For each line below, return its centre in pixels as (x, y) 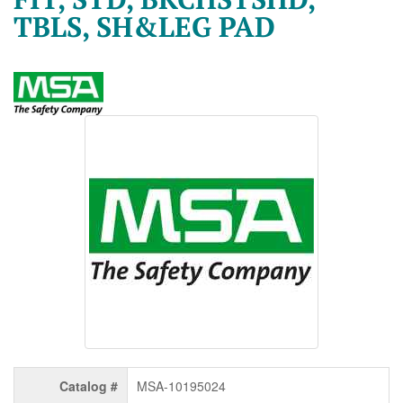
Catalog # (89, 385)
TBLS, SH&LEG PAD (144, 27)
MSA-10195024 (181, 385)
